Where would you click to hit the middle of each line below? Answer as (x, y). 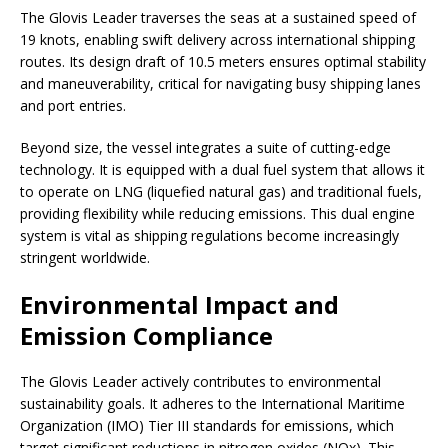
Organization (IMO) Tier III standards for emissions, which (207, 426)
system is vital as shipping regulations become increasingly (209, 236)
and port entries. (73, 106)
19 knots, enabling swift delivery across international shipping (217, 40)
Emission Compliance (146, 336)
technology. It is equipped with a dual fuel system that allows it (222, 170)
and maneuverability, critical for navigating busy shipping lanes (220, 84)
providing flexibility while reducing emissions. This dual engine (217, 214)
